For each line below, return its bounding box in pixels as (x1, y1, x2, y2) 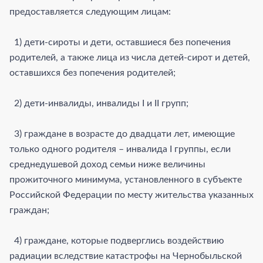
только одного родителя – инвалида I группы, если (9, 144, 231, 154)
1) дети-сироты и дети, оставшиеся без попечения (9, 37, 231, 47)
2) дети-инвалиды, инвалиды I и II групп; (9, 98, 188, 108)
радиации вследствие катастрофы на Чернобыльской (9, 251, 242, 261)
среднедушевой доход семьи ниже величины (9, 159, 205, 169)
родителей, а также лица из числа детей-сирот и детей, (9, 52, 250, 62)
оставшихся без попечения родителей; (9, 68, 176, 77)
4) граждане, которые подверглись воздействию (9, 235, 224, 245)
